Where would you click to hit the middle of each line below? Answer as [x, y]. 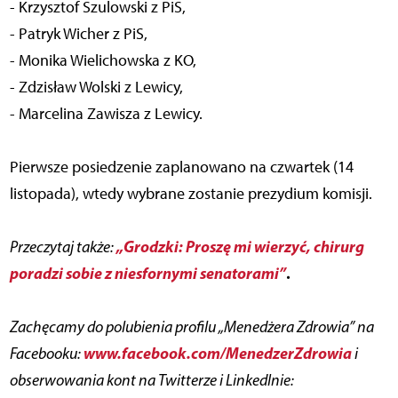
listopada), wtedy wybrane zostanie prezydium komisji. [191, 194]
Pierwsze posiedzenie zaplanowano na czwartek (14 [181, 167]
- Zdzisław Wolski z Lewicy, [96, 88]
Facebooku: [46, 354]
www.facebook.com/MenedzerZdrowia [217, 354]
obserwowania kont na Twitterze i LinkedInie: [151, 381]
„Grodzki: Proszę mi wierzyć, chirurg [240, 247]
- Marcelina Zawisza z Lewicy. [106, 114]
